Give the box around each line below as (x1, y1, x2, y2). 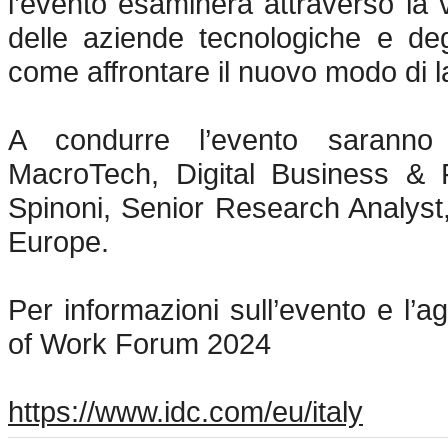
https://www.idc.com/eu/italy (8, 395, 363, 428)
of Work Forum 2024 (8, 327, 271, 360)
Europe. (8, 225, 109, 258)
